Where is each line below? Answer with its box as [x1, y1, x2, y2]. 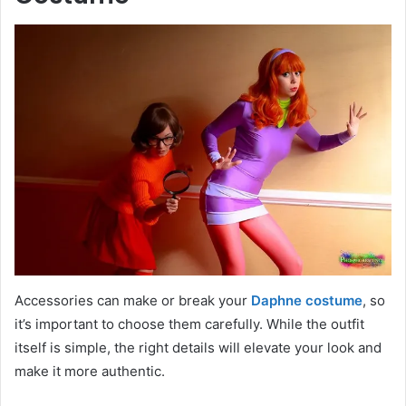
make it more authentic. [14, 362, 165, 381]
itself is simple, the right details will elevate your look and [14, 339, 382, 357]
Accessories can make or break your [14, 292, 251, 310]
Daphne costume [251, 292, 362, 310]
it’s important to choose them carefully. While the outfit [14, 315, 364, 333]
